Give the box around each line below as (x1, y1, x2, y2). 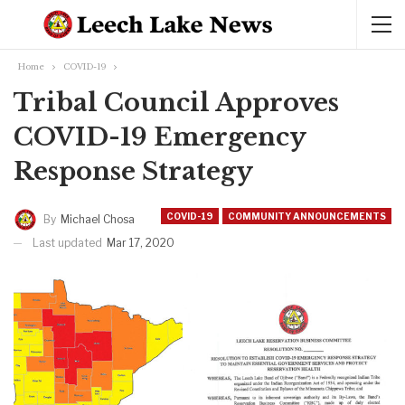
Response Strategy (14, 156, 253, 186)
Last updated (33, 235, 105, 250)
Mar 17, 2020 (107, 235, 174, 250)
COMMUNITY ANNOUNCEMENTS (228, 211, 386, 221)
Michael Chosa (61, 212, 135, 226)
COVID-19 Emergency (14, 122, 306, 152)
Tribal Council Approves (14, 88, 339, 118)
